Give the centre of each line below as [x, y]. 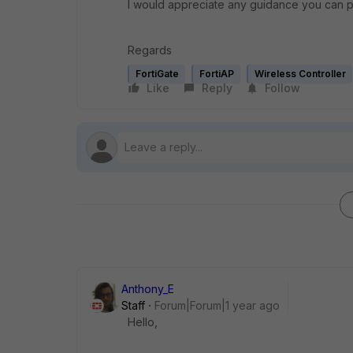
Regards [150, 50]
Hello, [143, 322]
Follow [282, 88]
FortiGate [157, 74]
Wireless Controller [300, 74]
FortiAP [217, 74]
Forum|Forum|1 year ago [217, 305]
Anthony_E [148, 289]
